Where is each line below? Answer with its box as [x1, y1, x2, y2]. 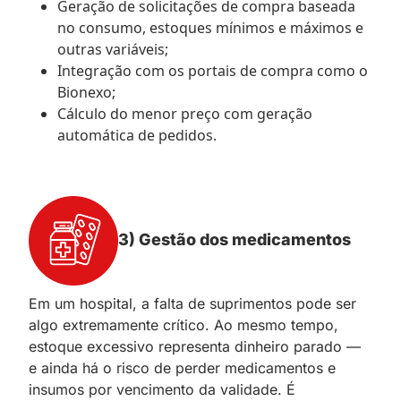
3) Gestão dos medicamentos [118, 229, 351, 249]
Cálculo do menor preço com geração [57, 103, 312, 124]
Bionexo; [57, 81, 115, 102]
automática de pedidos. [57, 124, 217, 145]
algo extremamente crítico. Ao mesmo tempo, [29, 315, 338, 334]
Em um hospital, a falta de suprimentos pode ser [29, 294, 356, 312]
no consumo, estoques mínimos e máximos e [57, 17, 363, 38]
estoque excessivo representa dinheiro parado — [29, 337, 361, 355]
